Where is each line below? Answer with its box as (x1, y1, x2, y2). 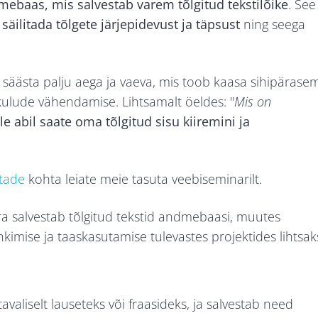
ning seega (240, 16, 305, 33)
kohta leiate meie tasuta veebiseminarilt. (25, 170, 262, 188)
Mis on (234, 93, 271, 111)
